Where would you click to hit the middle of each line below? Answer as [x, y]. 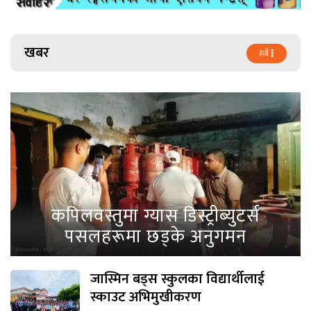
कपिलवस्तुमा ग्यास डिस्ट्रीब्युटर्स [155, 216]
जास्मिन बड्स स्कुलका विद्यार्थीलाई [177, 279]
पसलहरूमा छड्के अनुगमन [155, 237]
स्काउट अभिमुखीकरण [146, 297]
